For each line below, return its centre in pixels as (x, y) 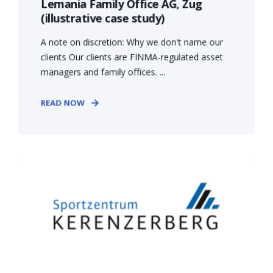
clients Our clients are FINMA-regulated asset (132, 57)
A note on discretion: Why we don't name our (132, 42)
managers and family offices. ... (103, 72)
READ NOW (63, 102)
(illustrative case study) (102, 18)
